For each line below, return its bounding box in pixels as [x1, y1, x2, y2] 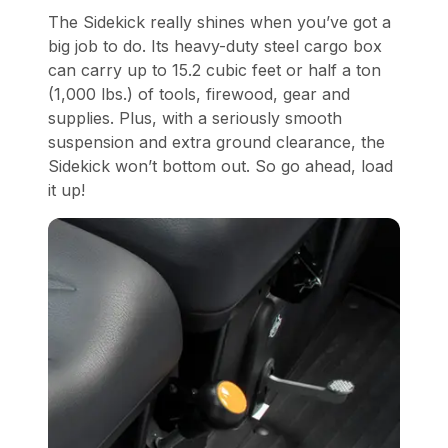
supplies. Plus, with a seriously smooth [48, 108, 342, 129]
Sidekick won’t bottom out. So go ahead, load [48, 156, 393, 177]
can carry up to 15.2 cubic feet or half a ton [48, 60, 381, 81]
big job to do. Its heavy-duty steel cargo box [48, 36, 382, 57]
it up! [48, 180, 85, 201]
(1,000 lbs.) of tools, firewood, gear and [48, 84, 350, 105]
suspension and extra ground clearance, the [48, 132, 385, 153]
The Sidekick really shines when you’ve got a [48, 12, 391, 33]
